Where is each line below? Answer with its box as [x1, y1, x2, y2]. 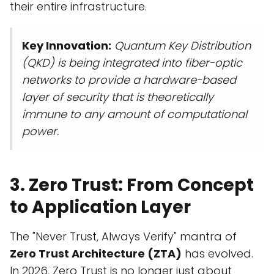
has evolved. [182, 246, 253, 262]
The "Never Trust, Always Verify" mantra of [10, 229, 237, 245]
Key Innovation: [22, 38, 111, 54]
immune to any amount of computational [22, 106, 247, 122]
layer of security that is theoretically [22, 89, 213, 105]
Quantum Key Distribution [114, 38, 251, 54]
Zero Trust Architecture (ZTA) [10, 246, 182, 262]
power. [22, 124, 59, 139]
